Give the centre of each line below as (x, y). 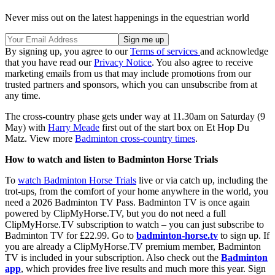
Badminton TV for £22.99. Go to (71, 236)
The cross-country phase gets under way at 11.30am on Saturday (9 (135, 117)
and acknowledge (234, 52)
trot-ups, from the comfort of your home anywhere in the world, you (137, 192)
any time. (23, 96)
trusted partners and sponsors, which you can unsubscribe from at (131, 85)
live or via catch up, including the (202, 180)
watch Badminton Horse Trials (77, 180)
